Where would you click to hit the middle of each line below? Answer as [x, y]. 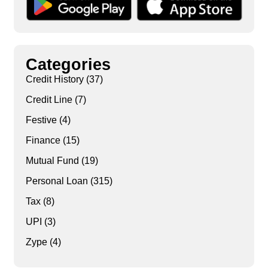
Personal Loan [57, 181]
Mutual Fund [52, 161]
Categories [68, 65]
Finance [43, 141]
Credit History [54, 80]
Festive [41, 120]
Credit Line [49, 100]
